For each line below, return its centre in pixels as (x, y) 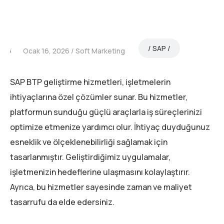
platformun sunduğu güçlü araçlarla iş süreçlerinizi (106, 112)
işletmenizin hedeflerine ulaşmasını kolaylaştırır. (100, 172)
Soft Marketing (100, 51)
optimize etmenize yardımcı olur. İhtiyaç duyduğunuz (110, 127)
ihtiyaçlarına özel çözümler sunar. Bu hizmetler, (99, 97)
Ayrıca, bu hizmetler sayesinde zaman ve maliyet (101, 187)
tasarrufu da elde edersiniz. (62, 202)
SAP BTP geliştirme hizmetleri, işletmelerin (90, 82)
